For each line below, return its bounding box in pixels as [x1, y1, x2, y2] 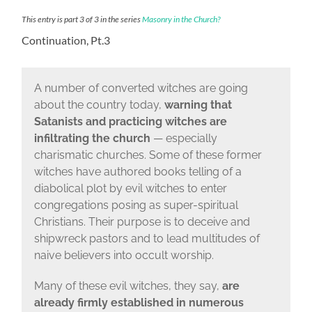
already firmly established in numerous [33, 295, 244, 309]
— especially [150, 131, 217, 145]
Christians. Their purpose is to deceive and [33, 214, 250, 228]
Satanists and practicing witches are [33, 114, 227, 128]
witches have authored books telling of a [33, 164, 242, 178]
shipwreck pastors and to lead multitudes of [33, 231, 260, 245]
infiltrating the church [33, 131, 150, 145]
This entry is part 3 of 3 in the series [22, 14, 143, 24]
